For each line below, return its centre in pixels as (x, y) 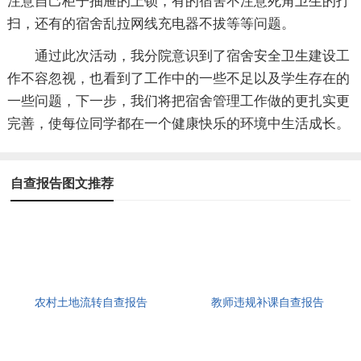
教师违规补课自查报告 (268, 302)
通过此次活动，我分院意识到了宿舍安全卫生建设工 (192, 56)
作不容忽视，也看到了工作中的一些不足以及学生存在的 (178, 78)
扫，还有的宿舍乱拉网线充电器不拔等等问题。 (151, 23)
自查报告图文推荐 (62, 183)
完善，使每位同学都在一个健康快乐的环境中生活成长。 (178, 123)
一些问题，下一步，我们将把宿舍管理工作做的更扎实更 (178, 101)
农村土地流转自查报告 (91, 302)
